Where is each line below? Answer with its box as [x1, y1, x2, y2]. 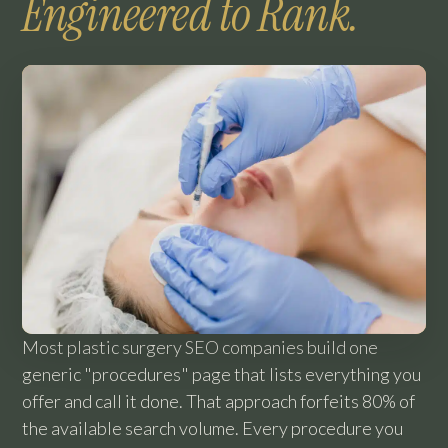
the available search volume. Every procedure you [22, 417, 403, 440]
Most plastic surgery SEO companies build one [22, 336, 378, 359]
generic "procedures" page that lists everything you [22, 363, 421, 386]
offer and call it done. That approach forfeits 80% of [22, 390, 415, 413]
